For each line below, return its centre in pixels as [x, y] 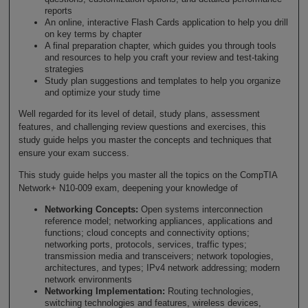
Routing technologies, [209, 291]
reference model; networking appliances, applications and [158, 221]
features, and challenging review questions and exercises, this [142, 127]
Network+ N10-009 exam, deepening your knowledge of [128, 188]
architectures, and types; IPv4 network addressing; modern [162, 267]
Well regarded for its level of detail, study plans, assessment [139, 114]
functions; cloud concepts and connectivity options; [147, 232]
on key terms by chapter [93, 34]
